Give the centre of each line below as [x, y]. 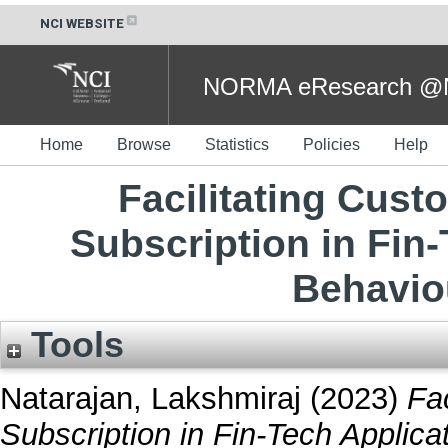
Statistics [237, 144]
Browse [144, 144]
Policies [331, 144]
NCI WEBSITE [82, 23]
